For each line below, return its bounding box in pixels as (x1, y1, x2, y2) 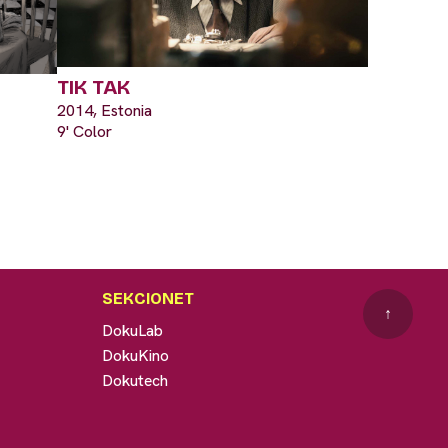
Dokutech (101, 369, 168, 391)
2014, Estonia (57, 100, 152, 122)
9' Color (57, 121, 112, 143)
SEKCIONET (101, 288, 194, 308)
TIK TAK (57, 75, 130, 100)
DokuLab (101, 319, 163, 341)
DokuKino (101, 344, 169, 366)
